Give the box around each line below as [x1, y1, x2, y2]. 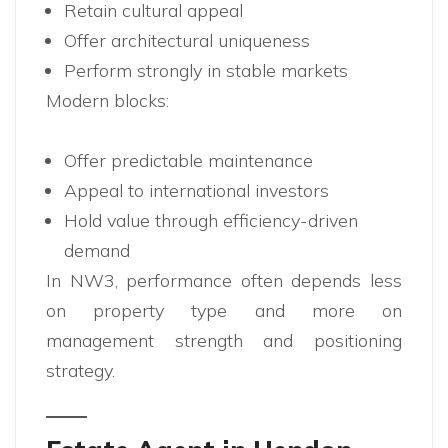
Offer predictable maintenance [64, 149, 313, 173]
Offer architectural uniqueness [64, 29, 310, 53]
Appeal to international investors [64, 179, 329, 203]
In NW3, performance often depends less [46, 269, 402, 293]
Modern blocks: [46, 89, 169, 113]
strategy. [46, 359, 115, 383]
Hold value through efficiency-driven [64, 209, 358, 233]
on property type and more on [46, 299, 402, 323]
